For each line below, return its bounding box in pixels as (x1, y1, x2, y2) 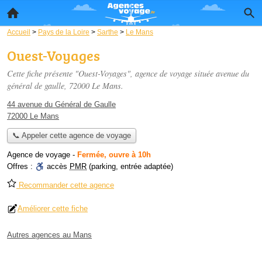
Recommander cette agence (16, 181, 114, 190)
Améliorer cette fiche (18, 204, 88, 213)
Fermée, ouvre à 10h (77, 150, 151, 160)
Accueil (7, 28, 30, 36)
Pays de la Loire (38, 28, 89, 36)
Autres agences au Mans (7, 230, 92, 240)
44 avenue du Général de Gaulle (7, 100, 116, 109)
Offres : (7, 162, 35, 171)
